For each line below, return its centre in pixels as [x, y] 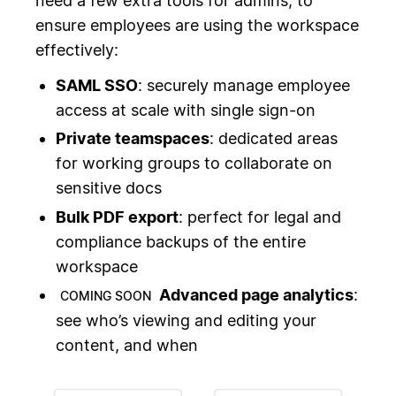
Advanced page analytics [256, 295]
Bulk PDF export [117, 217]
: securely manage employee [244, 85]
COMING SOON [107, 296]
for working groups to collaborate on [194, 164]
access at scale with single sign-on [185, 110]
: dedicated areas [273, 139]
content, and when [126, 346]
